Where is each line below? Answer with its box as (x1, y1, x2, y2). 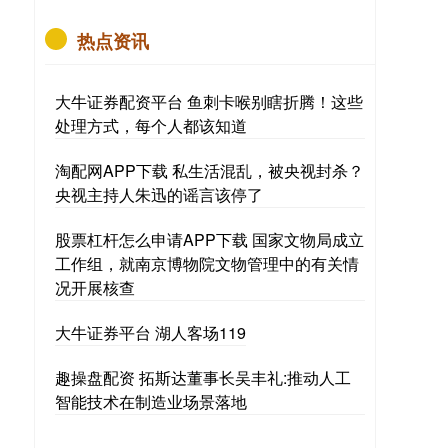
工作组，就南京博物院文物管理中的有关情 (55, 252, 359, 275)
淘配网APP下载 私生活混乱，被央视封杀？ (55, 159, 364, 182)
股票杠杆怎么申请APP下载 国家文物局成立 (55, 228, 364, 251)
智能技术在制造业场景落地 (55, 390, 247, 413)
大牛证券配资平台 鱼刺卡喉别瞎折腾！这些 (55, 90, 363, 113)
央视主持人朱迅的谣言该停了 (55, 183, 263, 206)
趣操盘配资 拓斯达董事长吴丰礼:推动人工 (55, 366, 351, 389)
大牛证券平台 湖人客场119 (55, 321, 246, 344)
